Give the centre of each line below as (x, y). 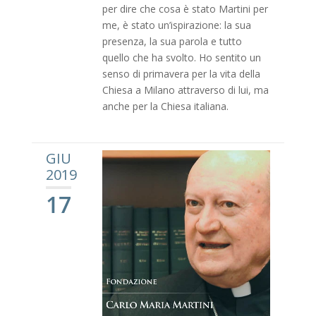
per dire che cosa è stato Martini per (185, 9)
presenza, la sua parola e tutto (172, 42)
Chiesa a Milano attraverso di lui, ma (185, 90)
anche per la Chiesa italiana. (165, 107)
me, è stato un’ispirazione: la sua (176, 25)
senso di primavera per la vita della (181, 74)
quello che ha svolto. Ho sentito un (181, 58)
